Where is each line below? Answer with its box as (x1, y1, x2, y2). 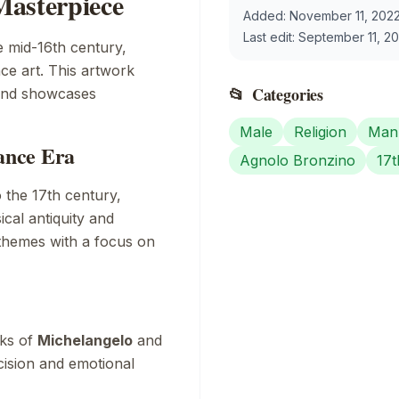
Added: (243, 7, 289, 23)
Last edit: (243, 28, 298, 45)
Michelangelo (37, 331, 133, 349)
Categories (251, 82, 324, 106)
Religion (294, 122, 346, 141)
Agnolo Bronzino (240, 151, 355, 169)
